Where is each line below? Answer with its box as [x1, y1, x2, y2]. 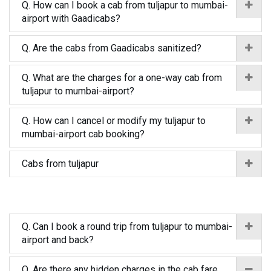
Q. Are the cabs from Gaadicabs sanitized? [22, 42, 201, 54]
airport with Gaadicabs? [22, 13, 120, 24]
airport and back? [22, 234, 94, 246]
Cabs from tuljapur [22, 158, 99, 169]
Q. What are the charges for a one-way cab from [22, 72, 222, 83]
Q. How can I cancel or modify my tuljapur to [22, 115, 206, 126]
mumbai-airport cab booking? [22, 128, 145, 140]
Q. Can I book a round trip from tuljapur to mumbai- [22, 221, 232, 232]
